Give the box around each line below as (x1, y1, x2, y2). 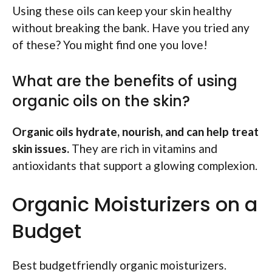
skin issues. (12, 141, 69, 155)
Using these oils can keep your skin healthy (12, 4, 232, 18)
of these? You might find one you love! (12, 38, 208, 52)
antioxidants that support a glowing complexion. (12, 158, 257, 172)
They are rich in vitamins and (69, 141, 217, 155)
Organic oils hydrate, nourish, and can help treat (12, 124, 259, 138)
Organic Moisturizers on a (12, 191, 257, 219)
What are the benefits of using (12, 70, 237, 91)
